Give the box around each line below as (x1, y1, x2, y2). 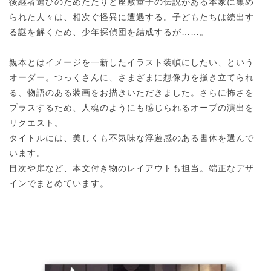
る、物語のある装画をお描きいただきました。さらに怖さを (9, 87, 254, 97)
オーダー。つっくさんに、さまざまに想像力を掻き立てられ (9, 72, 254, 82)
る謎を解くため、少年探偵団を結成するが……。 (9, 27, 209, 37)
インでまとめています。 (9, 178, 109, 188)
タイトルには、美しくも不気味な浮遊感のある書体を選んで (9, 132, 254, 143)
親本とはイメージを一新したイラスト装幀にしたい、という (9, 57, 254, 67)
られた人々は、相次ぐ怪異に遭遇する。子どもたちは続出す (9, 11, 254, 22)
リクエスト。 (9, 117, 64, 128)
